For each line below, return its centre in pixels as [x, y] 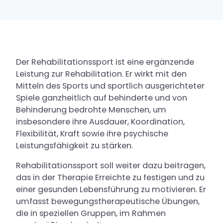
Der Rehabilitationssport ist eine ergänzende [105, 62]
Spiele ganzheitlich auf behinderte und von [102, 98]
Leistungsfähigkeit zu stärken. [74, 146]
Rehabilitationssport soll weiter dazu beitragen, [111, 166]
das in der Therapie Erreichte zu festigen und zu [110, 177]
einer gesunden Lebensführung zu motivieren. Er [111, 189]
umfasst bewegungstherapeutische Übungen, [108, 201]
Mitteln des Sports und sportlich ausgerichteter [110, 86]
